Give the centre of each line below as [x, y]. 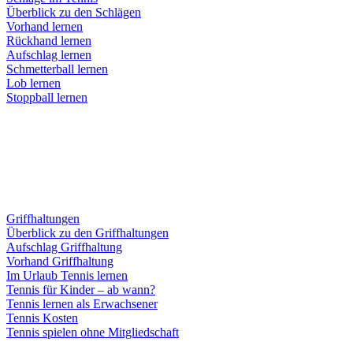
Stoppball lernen [47, 97]
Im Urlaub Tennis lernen [67, 275]
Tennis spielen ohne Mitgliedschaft [93, 332]
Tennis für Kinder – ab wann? [81, 290]
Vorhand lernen [45, 26]
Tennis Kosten [42, 318]
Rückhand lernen [49, 41]
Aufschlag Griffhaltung [64, 247]
